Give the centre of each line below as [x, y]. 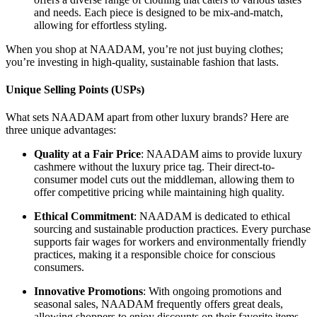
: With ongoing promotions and [212, 292]
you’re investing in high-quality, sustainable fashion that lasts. [142, 62]
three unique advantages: [61, 130]
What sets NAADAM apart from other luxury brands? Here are [147, 117]
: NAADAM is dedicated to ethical [212, 217]
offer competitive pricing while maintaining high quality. [159, 192]
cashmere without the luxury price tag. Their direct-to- [154, 167]
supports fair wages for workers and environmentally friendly [170, 242]
